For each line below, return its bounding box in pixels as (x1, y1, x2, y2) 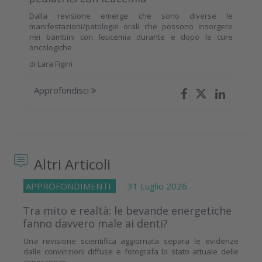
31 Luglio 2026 (116, 180, 187, 192)
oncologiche (29, 42, 72, 53)
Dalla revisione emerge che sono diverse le (29, 11, 233, 22)
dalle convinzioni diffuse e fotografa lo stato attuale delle (23, 246, 239, 257)
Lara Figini (37, 58, 73, 70)
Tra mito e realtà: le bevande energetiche (23, 204, 232, 218)
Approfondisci (34, 84, 91, 96)
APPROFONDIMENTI (26, 180, 113, 192)
